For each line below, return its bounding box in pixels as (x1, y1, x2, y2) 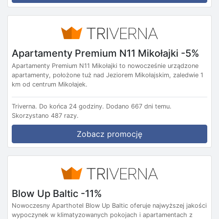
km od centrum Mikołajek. (12, 80, 88, 88)
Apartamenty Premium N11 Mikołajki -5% (12, 47, 199, 59)
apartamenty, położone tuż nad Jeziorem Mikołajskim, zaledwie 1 (12, 71, 203, 79)
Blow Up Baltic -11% (12, 187, 102, 199)
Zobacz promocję (77, 129, 142, 139)
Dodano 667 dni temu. (106, 102, 172, 110)
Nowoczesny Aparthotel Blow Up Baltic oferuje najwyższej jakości (12, 202, 207, 210)
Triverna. (12, 102, 37, 110)
